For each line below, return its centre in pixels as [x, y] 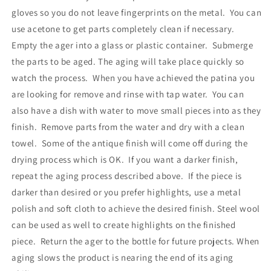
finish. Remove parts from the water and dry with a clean [128, 126]
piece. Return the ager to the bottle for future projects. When [135, 241]
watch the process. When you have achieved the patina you [133, 77]
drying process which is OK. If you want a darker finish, [125, 159]
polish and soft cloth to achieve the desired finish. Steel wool [136, 208]
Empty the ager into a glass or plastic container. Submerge [132, 45]
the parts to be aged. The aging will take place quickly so [128, 61]
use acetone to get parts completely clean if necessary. [124, 28]
